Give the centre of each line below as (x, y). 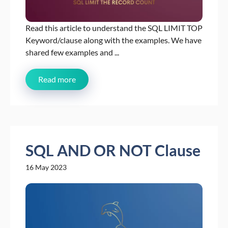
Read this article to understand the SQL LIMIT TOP (114, 27)
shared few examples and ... (72, 52)
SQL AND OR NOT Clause (113, 150)
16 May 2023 (46, 167)
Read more (57, 79)
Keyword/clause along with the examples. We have (113, 40)
